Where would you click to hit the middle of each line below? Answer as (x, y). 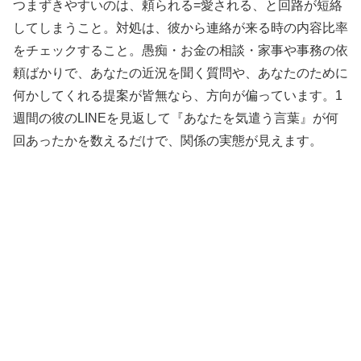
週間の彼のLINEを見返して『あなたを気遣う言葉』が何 (176, 118)
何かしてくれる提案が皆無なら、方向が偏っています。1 (178, 96)
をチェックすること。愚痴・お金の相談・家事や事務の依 (180, 51)
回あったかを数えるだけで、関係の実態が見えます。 (168, 141)
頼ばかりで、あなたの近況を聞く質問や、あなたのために (180, 73)
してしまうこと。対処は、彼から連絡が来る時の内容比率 (180, 28)
